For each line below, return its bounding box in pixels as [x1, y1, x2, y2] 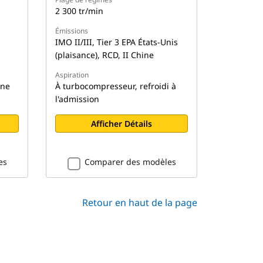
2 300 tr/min [55, 5, 104, 16]
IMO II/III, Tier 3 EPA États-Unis [55, 36, 178, 48]
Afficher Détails [91, 117, 153, 129]
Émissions [55, 25, 89, 36]
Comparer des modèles [84, 156, 176, 167]
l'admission [55, 93, 100, 104]
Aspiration [55, 69, 89, 80]
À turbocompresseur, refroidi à [55, 80, 177, 92]
